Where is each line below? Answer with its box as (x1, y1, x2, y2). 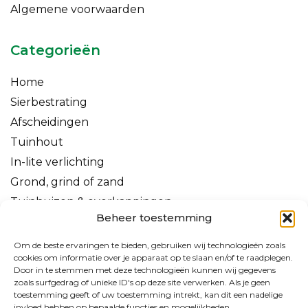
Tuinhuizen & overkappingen (10, 195, 172, 209)
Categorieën (10, 42, 100, 59)
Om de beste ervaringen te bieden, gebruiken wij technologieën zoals (14, 240, 285, 250)
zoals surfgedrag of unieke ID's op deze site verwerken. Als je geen (14, 277, 270, 287)
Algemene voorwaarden (10, 3, 144, 16)
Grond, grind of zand (10, 175, 124, 189)
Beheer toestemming (96, 211, 212, 224)
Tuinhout (10, 135, 63, 149)
